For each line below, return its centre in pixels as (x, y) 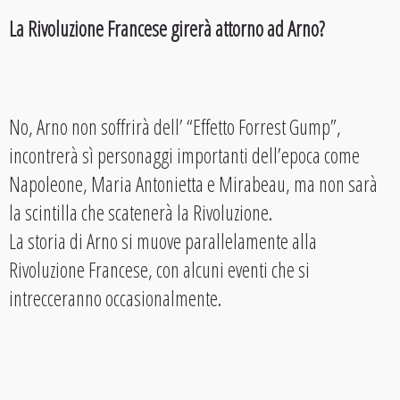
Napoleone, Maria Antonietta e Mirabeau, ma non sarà (193, 183)
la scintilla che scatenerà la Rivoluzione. (141, 212)
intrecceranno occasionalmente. (115, 298)
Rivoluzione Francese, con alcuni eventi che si (159, 269)
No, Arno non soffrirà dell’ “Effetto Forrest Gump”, (175, 126)
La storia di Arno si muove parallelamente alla (163, 241)
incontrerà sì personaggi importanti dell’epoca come (184, 155)
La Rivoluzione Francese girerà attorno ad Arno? (167, 28)
